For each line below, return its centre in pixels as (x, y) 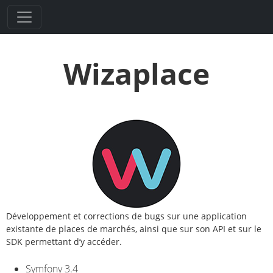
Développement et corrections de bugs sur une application (126, 216)
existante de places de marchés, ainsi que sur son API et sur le (134, 229)
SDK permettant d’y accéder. (64, 242)
